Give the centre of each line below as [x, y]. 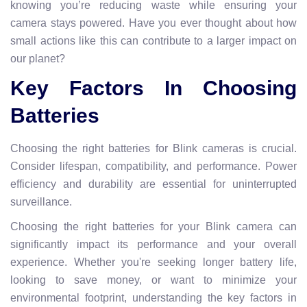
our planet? [38, 58]
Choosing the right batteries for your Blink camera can [153, 226]
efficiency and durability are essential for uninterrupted [153, 184]
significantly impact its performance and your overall [153, 244]
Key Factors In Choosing [153, 88]
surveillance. [41, 201]
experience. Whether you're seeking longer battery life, [153, 262]
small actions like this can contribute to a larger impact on [153, 40]
